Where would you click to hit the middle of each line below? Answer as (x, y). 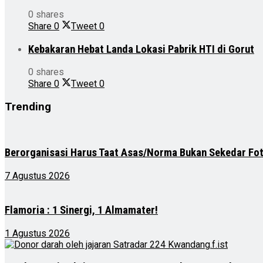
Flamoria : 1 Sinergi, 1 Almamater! (81, 210)
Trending (28, 107)
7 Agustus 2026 (37, 176)
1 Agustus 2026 (37, 233)
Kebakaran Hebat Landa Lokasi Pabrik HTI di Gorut (141, 49)
